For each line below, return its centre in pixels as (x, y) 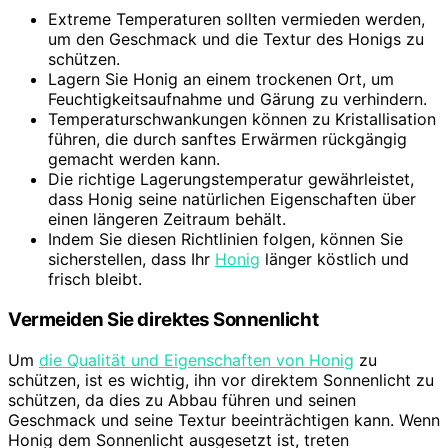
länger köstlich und (334, 259)
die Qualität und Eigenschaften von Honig (196, 359)
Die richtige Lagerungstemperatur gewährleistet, (231, 179)
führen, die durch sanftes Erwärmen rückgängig (227, 139)
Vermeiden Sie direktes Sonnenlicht (163, 319)
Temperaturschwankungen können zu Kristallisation (242, 119)
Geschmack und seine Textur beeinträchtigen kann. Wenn (224, 419)
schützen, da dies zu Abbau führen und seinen (182, 399)
